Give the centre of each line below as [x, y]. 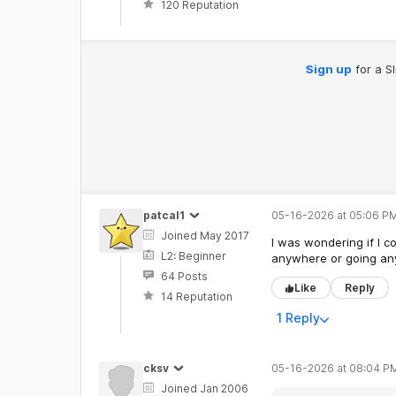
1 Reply [298, 318]
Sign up [328, 69]
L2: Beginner [193, 256]
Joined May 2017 [205, 236]
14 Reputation [196, 297]
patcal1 [164, 215]
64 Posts [184, 276]
